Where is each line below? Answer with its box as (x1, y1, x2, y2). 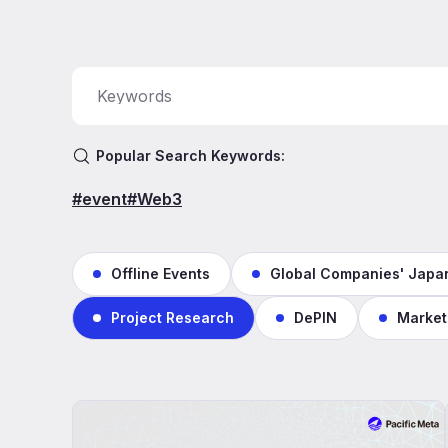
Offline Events (111, 265, 210, 282)
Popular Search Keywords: (96, 147, 285, 164)
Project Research (111, 309, 234, 326)
